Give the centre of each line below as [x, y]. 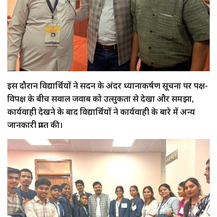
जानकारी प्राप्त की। [35, 124]
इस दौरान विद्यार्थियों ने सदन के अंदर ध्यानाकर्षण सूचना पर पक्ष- [108, 85]
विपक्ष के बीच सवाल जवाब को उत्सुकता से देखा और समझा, [101, 98]
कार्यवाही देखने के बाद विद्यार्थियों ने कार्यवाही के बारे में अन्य [101, 111]
